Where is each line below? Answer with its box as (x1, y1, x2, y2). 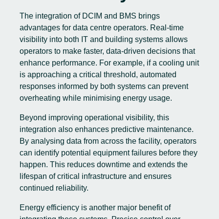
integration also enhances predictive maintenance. (20, 125, 194, 133)
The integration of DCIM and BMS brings (20, 12, 160, 20)
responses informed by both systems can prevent (20, 82, 188, 90)
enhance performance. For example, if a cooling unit (20, 59, 199, 67)
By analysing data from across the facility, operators (20, 137, 197, 145)
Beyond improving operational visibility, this (20, 113, 169, 122)
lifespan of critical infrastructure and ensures (20, 172, 172, 180)
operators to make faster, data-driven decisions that (20, 47, 195, 55)
